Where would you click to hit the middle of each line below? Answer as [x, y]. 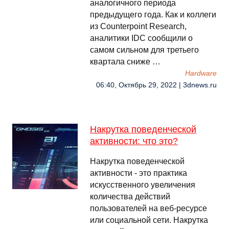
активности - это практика [139, 173]
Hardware [201, 73]
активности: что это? [134, 141]
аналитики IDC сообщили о [141, 38]
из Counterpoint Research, [138, 26]
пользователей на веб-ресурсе [148, 208]
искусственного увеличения [143, 185]
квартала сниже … [125, 62]
